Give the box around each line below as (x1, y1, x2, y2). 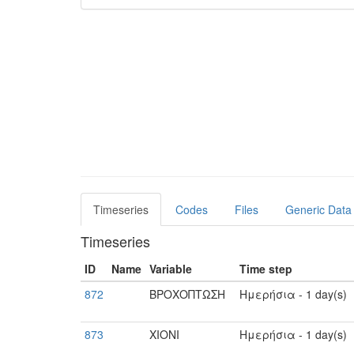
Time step (239, 261, 292, 277)
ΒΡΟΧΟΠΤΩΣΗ (149, 286, 225, 302)
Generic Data (285, 201, 352, 217)
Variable (149, 261, 192, 277)
